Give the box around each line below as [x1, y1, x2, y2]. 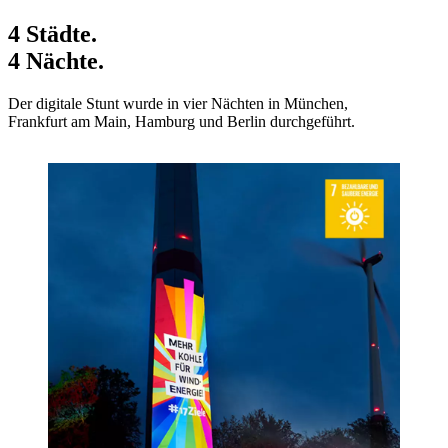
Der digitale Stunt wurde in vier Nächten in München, [8, 94, 348, 112]
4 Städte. [8, 20, 97, 47]
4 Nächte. [8, 47, 104, 74]
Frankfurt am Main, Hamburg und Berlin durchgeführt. [8, 112, 355, 130]
